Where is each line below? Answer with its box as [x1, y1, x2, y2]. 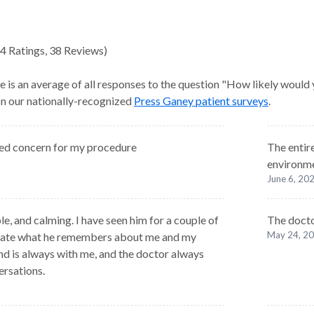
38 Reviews [49, 43, 104, 57]
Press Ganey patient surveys [134, 94, 268, 107]
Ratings [6, 43, 45, 57]
